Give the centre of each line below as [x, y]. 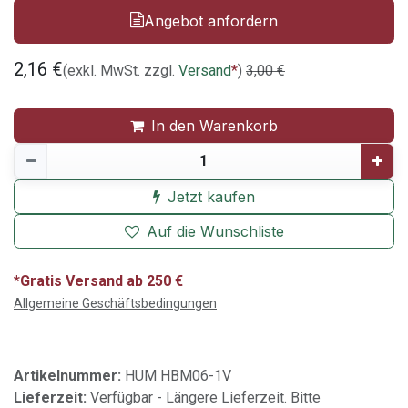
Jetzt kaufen [211, 196]
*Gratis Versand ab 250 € [98, 280]
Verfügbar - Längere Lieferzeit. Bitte [205, 397]
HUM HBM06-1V [178, 375]
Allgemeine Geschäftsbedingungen [115, 303]
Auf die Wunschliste [215, 231]
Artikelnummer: [69, 375]
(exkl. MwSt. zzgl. [121, 70]
